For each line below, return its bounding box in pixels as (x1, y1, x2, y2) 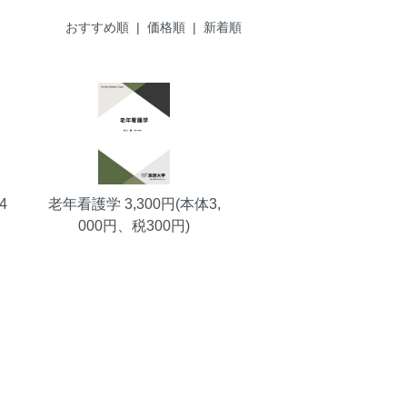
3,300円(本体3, (120, 196, 221, 213)
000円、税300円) (78, 218, 191, 234)
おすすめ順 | (65, 20, 147, 35)
